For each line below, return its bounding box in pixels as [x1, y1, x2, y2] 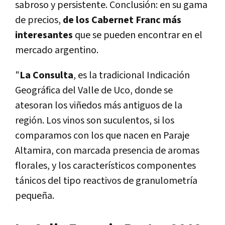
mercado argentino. [15, 44, 98, 57]
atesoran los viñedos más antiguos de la [15, 99, 182, 113]
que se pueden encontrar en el [73, 29, 202, 42]
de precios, [15, 14, 63, 27]
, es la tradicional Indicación [73, 69, 190, 82]
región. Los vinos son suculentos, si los [15, 114, 174, 128]
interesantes [15, 29, 73, 42]
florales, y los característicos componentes [15, 159, 196, 173]
